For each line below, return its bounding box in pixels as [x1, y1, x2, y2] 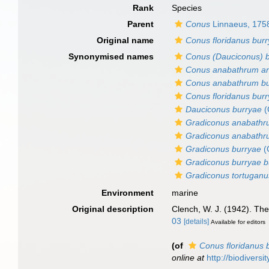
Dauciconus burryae [186, 104, 262, 114]
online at [172, 252, 205, 262]
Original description [72, 204, 154, 214]
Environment [101, 188, 154, 198]
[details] [184, 217, 210, 226]
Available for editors [211, 219, 266, 225]
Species [172, 3, 202, 13]
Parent [127, 19, 154, 29]
